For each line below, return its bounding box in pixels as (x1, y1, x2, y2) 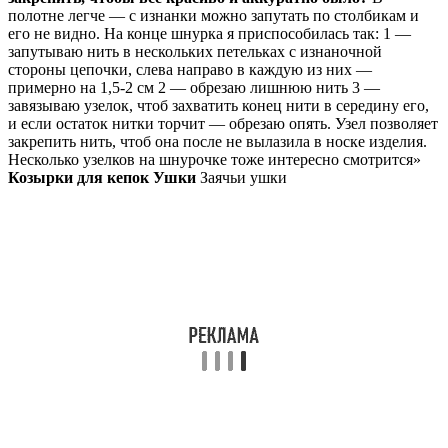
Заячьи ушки (196, 169, 287, 187)
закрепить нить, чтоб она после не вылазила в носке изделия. (8, 133, 427, 151)
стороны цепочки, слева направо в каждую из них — (8, 61, 372, 79)
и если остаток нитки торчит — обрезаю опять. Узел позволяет (8, 115, 438, 133)
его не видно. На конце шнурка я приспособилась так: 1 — (8, 25, 411, 43)
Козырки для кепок (8, 169, 149, 187)
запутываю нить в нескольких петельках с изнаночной (8, 43, 382, 61)
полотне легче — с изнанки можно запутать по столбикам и (8, 7, 419, 25)
